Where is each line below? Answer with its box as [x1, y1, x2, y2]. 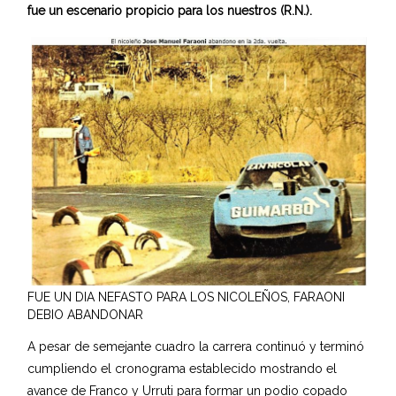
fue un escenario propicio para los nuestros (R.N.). [27, 4, 313, 19]
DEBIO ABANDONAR [27, 307, 144, 322]
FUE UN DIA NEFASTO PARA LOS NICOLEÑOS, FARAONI [27, 289, 346, 304]
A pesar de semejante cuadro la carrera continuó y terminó [27, 339, 365, 354]
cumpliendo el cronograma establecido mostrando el [27, 361, 338, 376]
